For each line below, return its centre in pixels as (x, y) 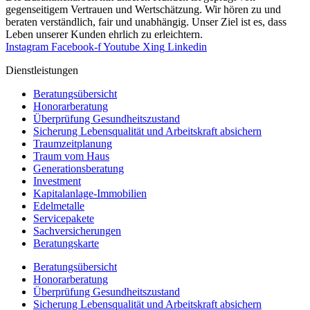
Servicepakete (64, 219)
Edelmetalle (59, 206)
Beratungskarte (66, 244)
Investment (57, 181)
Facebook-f (76, 47)
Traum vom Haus (71, 156)
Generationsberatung (79, 169)
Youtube (121, 47)
